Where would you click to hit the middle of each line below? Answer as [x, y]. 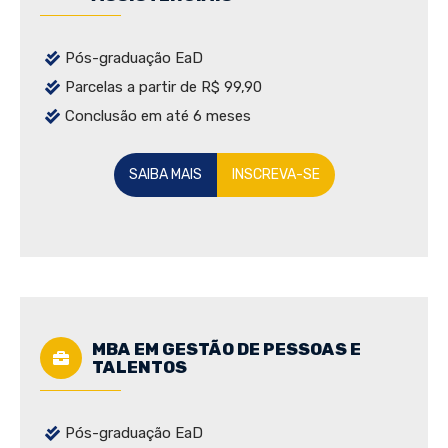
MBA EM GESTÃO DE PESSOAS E [226, 349]
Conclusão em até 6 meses [158, 116]
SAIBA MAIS [165, 175]
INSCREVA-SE [275, 175]
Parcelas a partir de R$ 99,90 [163, 87]
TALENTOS [139, 367]
